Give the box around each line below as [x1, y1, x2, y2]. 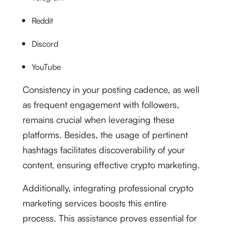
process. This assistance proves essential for [22, 212, 197, 223]
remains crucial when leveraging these [22, 114, 175, 125]
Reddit [31, 16, 53, 26]
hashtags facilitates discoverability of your [22, 144, 185, 155]
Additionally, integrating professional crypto [22, 182, 193, 193]
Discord [31, 39, 58, 49]
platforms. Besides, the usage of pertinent [22, 129, 188, 140]
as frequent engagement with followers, [22, 99, 179, 110]
